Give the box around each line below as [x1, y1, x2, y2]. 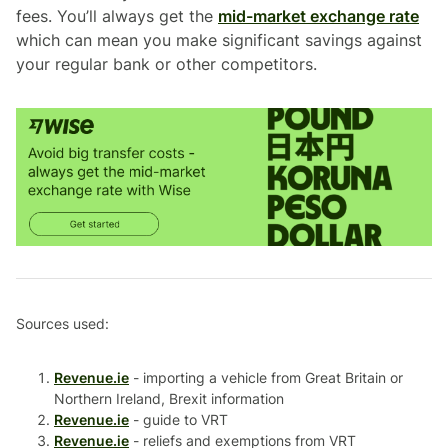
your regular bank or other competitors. [16, 53, 317, 74]
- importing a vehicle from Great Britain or [129, 369, 403, 387]
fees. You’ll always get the [16, 5, 218, 26]
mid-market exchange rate [218, 5, 419, 26]
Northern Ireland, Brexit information [54, 390, 284, 408]
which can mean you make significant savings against [16, 29, 422, 50]
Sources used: [16, 315, 109, 333]
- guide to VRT [129, 411, 228, 429]
